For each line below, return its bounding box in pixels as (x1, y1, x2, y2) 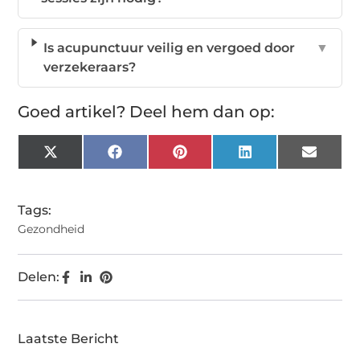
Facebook (121, 149, 185, 165)
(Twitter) (56, 162, 110, 178)
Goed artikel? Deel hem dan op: (18, 101, 276, 121)
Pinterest (186, 149, 246, 165)
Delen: (18, 268, 60, 284)
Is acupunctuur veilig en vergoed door (43, 39, 295, 55)
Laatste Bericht (18, 330, 120, 346)
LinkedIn (251, 149, 309, 165)
